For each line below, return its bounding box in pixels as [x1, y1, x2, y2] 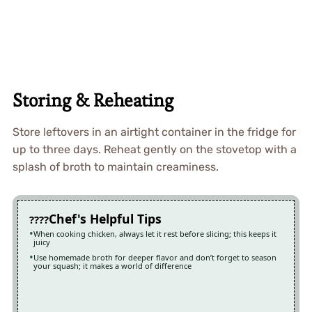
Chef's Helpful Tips [48, 210, 162, 228]
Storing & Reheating [12, 88, 173, 113]
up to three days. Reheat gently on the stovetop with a [12, 143, 297, 157]
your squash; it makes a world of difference [33, 260, 192, 272]
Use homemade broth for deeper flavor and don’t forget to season [33, 252, 276, 263]
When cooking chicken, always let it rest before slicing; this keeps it [33, 228, 276, 240]
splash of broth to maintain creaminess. [12, 160, 219, 174]
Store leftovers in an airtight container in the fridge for [12, 125, 296, 139]
